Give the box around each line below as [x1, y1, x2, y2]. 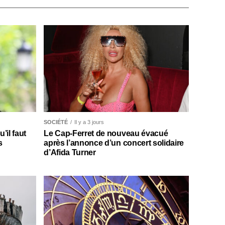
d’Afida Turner [44, 148, 96, 157]
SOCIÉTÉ [44, 119, 68, 125]
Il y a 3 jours [74, 119, 104, 125]
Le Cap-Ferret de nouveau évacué [44, 129, 168, 138]
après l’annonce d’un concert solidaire [44, 138, 184, 147]
